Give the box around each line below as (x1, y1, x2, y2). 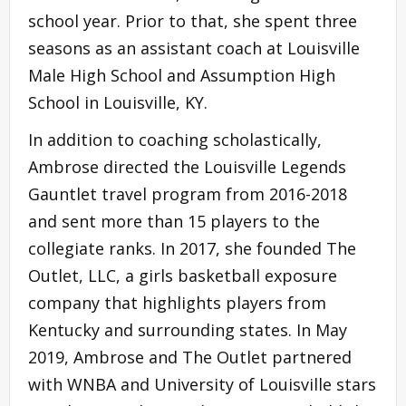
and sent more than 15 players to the (28, 210, 320, 233)
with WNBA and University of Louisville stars (28, 373, 376, 396)
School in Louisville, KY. (28, 92, 208, 114)
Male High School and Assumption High (28, 64, 335, 87)
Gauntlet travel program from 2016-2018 (28, 183, 347, 206)
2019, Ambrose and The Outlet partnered (28, 346, 352, 369)
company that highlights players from (28, 292, 326, 314)
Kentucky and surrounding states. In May (28, 319, 347, 342)
